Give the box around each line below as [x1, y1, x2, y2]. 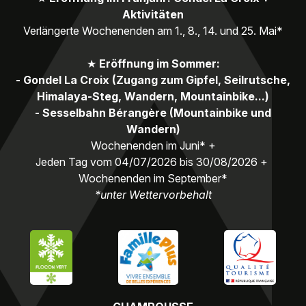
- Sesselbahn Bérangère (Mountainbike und [35, 105, 271, 120]
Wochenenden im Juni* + [90, 138, 216, 152]
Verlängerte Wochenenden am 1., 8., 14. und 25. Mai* [23, 23, 283, 38]
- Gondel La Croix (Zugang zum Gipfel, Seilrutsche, [16, 72, 290, 87]
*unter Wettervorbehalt [94, 187, 212, 201]
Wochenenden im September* [79, 171, 227, 185]
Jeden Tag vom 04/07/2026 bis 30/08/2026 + [36, 154, 270, 169]
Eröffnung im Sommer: [98, 56, 220, 70]
